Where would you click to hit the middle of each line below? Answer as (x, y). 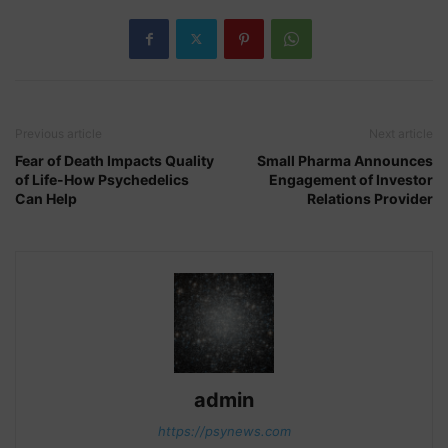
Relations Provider (370, 198)
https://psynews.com (224, 430)
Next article (401, 133)
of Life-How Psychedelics (102, 179)
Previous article (58, 133)
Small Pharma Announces (345, 160)
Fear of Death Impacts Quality (114, 160)
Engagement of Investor (351, 179)
